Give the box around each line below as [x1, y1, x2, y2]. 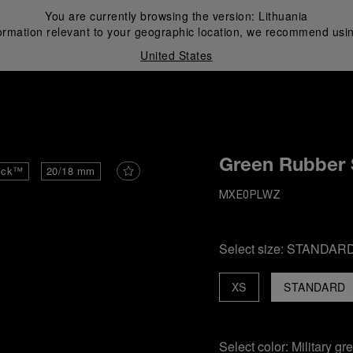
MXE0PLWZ [218, 191, 281, 201]
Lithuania [258, 8, 308, 24]
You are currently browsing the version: [45, 8, 259, 24]
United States [140, 47, 213, 63]
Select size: [218, 240, 287, 258]
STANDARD [283, 279, 346, 295]
